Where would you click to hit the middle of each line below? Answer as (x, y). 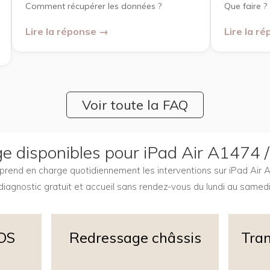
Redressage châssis (135, 237)
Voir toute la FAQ (135, 105)
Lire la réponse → (67, 31)
